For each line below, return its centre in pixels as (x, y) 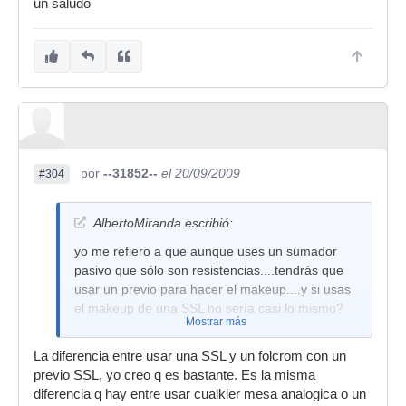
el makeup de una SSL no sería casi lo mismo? (209, 308)
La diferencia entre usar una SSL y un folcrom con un (190, 356)
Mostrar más (216, 322)
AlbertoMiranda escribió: (163, 223)
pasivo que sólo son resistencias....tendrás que (209, 270)
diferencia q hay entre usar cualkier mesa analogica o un (200, 394)
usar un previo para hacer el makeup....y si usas (213, 289)
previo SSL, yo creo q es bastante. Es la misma (174, 375)
